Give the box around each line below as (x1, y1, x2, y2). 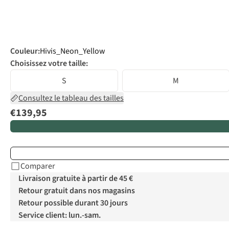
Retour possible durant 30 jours (18, 197, 128, 209)
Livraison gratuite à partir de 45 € (18, 173, 133, 185)
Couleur (10, 45, 38, 57)
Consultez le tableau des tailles (18, 93, 124, 104)
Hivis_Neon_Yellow (40, 45, 105, 57)
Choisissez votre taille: (10, 58, 88, 70)
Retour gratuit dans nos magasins (18, 185, 135, 197)
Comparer (20, 161, 55, 172)
